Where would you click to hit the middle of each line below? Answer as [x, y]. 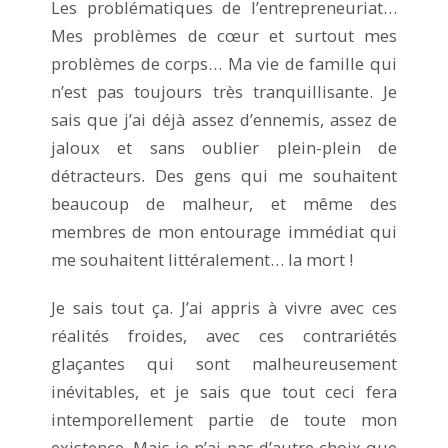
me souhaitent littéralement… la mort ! [202, 259]
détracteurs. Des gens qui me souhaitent [224, 175]
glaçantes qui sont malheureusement [224, 363]
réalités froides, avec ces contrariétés [224, 335]
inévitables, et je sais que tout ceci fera [224, 391]
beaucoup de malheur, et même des [224, 203]
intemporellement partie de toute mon [224, 419]
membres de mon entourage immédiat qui [224, 231]
